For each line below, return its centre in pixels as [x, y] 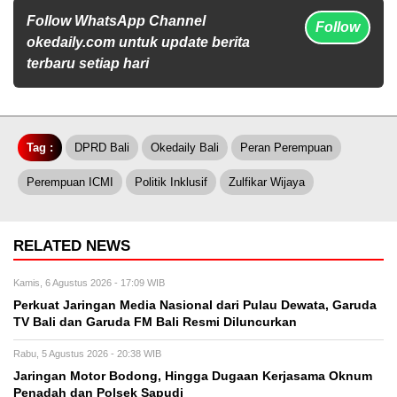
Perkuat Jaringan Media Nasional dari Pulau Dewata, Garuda [195, 306]
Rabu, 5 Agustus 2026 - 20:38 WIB [87, 354]
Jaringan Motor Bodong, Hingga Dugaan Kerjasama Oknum [193, 377]
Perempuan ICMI [70, 183]
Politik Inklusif [171, 183]
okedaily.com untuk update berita [138, 43]
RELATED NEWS [72, 246]
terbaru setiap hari [88, 64]
